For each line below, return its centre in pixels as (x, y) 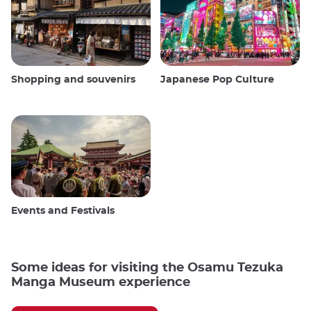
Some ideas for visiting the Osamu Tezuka (147, 268)
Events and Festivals (63, 211)
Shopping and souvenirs (73, 79)
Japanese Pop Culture (217, 79)
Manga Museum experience (101, 283)
